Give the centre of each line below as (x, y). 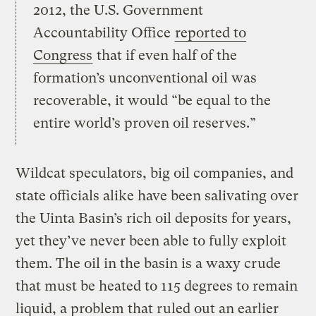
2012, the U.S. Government (119, 11)
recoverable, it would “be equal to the (152, 101)
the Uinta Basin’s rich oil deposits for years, (154, 219)
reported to (211, 33)
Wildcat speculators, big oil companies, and (155, 174)
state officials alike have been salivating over (157, 196)
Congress (63, 56)
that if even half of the (165, 56)
